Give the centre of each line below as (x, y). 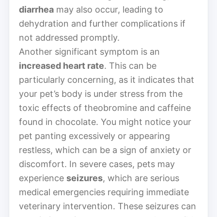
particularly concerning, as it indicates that (107, 79)
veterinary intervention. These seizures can (108, 206)
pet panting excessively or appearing (94, 136)
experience (43, 178)
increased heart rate (62, 65)
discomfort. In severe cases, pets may (97, 164)
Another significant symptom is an (89, 51)
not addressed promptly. (69, 37)
